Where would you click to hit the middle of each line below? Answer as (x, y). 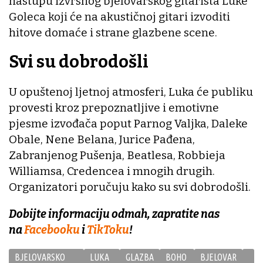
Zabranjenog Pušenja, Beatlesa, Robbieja (117, 155)
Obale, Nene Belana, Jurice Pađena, (102, 139)
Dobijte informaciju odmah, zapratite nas (114, 214)
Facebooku (53, 230)
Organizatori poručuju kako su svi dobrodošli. (130, 187)
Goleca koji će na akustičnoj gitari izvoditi (119, 16)
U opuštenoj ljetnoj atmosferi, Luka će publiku (131, 92)
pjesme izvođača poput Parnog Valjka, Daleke (128, 123)
